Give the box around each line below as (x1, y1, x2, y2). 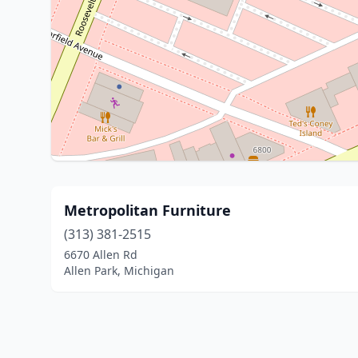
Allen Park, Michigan (64, 263, 174, 278)
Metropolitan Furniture (64, 201, 231, 220)
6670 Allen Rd (64, 247, 137, 262)
